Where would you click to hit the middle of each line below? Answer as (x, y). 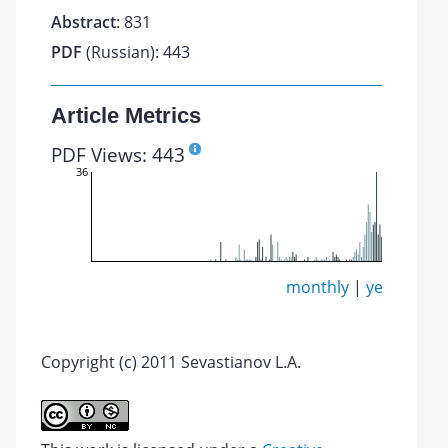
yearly (389, 287)
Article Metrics (126, 115)
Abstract (84, 22)
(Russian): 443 (136, 52)
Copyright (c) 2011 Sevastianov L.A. (171, 362)
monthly (318, 287)
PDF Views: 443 (118, 154)
